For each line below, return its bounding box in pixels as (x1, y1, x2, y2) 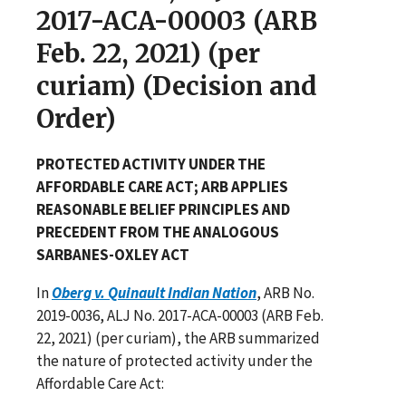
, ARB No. (256, 282, 314, 303)
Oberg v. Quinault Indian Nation (52, 282, 256, 303)
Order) (36, 101, 116, 135)
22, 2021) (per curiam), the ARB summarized (36, 327, 320, 348)
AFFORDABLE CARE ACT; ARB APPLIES (36, 176, 288, 197)
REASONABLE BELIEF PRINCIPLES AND (36, 198, 290, 219)
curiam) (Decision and (36, 69, 317, 102)
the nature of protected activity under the (36, 350, 313, 371)
